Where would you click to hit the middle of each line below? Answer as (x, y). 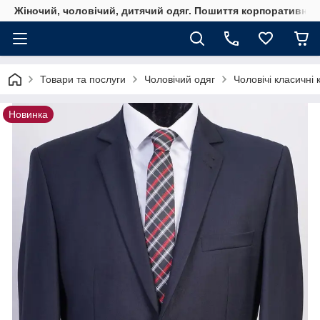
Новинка (28, 114)
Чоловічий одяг (180, 79)
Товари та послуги (83, 79)
